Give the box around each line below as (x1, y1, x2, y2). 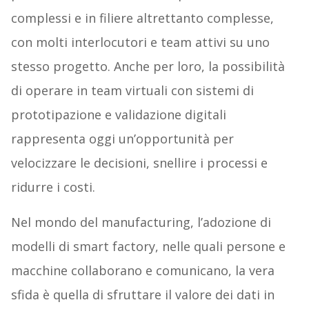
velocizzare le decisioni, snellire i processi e (10, 154, 268, 172)
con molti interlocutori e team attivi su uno (10, 34, 270, 51)
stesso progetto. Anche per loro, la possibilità (10, 58, 285, 75)
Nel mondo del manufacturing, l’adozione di (10, 214, 271, 231)
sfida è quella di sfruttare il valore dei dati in (10, 286, 275, 303)
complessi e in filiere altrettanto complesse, (10, 10, 274, 27)
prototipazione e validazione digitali (10, 106, 226, 123)
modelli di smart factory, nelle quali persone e (10, 238, 286, 255)
